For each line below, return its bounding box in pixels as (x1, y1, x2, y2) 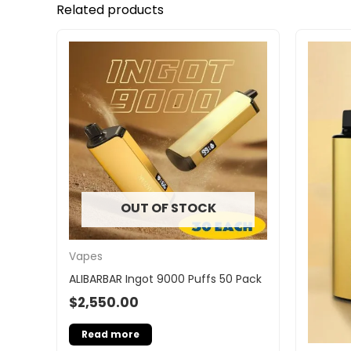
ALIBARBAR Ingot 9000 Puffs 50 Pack (69, 270, 262, 287)
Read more (81, 327, 139, 342)
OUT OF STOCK (120, 199, 216, 218)
